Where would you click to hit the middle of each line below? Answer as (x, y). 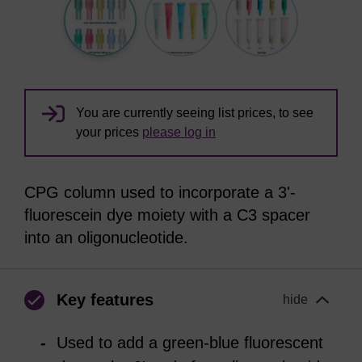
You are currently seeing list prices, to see (195, 113)
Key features (105, 300)
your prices (109, 132)
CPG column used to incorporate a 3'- (160, 192)
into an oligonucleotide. (106, 238)
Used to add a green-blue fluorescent (190, 343)
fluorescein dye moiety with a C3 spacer (167, 215)
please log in (179, 132)
